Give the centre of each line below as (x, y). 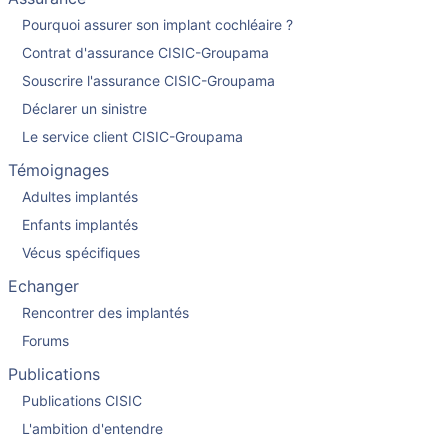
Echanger (43, 286)
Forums (45, 340)
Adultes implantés (80, 196)
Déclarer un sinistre (84, 108)
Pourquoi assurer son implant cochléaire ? (157, 24)
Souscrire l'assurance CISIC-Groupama (148, 80)
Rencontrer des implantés (105, 312)
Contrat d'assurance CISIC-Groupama (145, 52)
